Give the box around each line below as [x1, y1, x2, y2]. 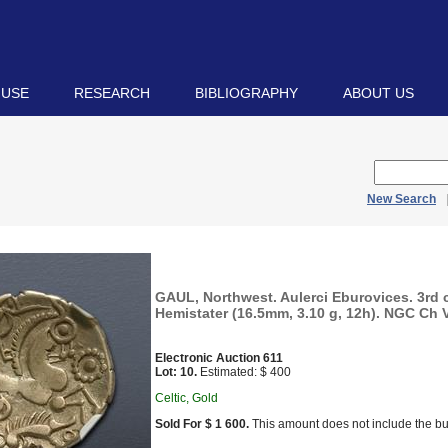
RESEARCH [74, 85, 150, 101]
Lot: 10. [155, 365, 197, 379]
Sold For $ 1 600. [155, 417, 249, 431]
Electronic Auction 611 [155, 351, 283, 365]
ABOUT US [343, 85, 414, 101]
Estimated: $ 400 [197, 365, 291, 379]
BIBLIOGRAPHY [195, 85, 298, 101]
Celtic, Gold [155, 391, 218, 405]
